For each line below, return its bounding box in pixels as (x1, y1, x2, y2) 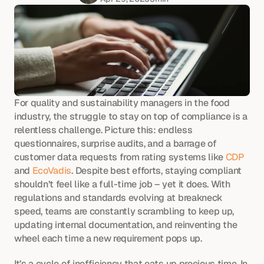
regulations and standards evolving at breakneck (14, 192, 223, 204)
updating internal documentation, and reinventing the (14, 219, 237, 231)
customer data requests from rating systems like (14, 151, 226, 163)
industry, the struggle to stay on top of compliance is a (14, 110, 248, 123)
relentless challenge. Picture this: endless (14, 124, 193, 136)
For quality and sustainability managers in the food (14, 97, 230, 109)
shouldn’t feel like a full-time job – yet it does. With (14, 178, 230, 190)
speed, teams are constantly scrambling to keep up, (14, 205, 234, 217)
